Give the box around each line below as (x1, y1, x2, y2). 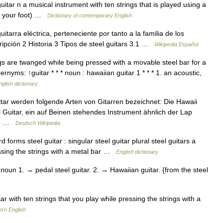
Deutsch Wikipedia (15, 120, 60, 126)
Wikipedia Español (154, 41, 198, 47)
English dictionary (116, 149, 158, 155)
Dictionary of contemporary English (47, 12, 132, 18)
